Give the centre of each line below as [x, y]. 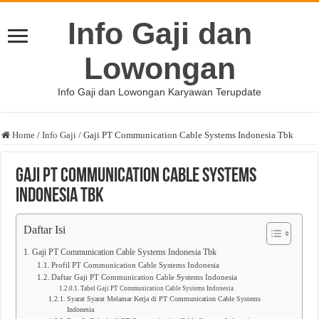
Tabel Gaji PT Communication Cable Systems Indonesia [157, 288]
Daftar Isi [45, 230]
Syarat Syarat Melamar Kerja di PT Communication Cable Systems [164, 299]
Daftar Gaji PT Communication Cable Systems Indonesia [144, 277]
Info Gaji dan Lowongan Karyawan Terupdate [159, 92]
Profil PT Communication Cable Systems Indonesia [135, 265]
